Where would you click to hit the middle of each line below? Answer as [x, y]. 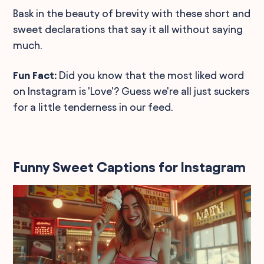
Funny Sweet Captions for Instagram [130, 167]
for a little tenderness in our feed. [93, 107]
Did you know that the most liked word [151, 75]
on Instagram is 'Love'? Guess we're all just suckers [131, 91]
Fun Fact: [35, 75]
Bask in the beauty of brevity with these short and [132, 13]
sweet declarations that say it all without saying [128, 29]
